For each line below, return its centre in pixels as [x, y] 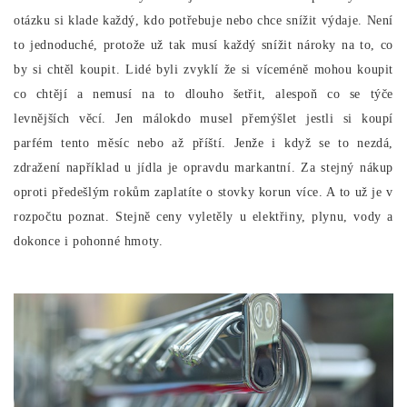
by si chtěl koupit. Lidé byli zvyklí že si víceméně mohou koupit [203, 69]
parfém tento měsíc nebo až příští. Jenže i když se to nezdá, [203, 143]
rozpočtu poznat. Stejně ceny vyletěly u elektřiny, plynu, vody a [203, 216]
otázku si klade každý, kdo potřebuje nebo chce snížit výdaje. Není [203, 20]
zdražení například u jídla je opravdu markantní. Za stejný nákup [203, 167]
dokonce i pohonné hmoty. [89, 241]
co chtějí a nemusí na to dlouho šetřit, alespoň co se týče [203, 94]
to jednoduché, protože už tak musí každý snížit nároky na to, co [203, 45]
